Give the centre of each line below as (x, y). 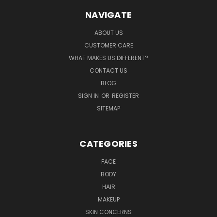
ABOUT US (108, 33)
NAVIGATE (108, 15)
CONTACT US (108, 71)
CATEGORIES (108, 144)
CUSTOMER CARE (108, 46)
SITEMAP (108, 108)
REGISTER (125, 96)
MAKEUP (108, 200)
